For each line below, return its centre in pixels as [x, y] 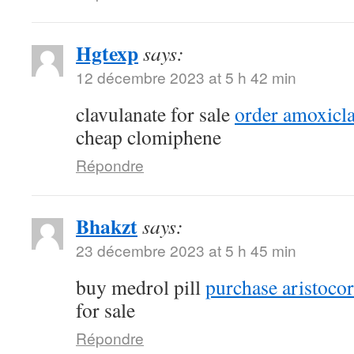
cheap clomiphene [149, 137]
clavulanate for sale [155, 114]
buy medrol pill [141, 287]
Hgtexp [107, 53]
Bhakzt [107, 226]
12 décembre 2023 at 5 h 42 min [186, 77]
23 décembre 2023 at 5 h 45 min [186, 250]
